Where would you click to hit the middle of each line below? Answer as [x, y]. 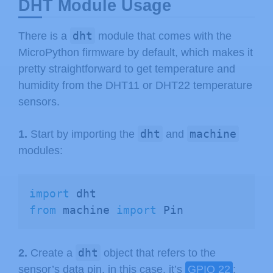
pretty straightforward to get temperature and [127, 69]
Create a [51, 253]
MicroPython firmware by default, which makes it [136, 52]
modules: [41, 150]
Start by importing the [83, 134]
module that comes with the [163, 36]
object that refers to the [158, 253]
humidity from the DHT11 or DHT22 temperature [135, 85]
